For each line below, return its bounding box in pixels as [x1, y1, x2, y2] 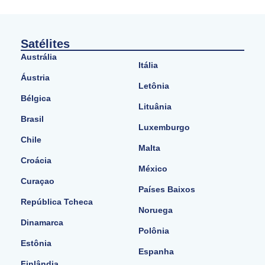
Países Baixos [138, 184, 195, 194]
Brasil [21, 114, 44, 124]
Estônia [21, 238, 51, 248]
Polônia [138, 225, 169, 235]
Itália [138, 60, 158, 70]
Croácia [21, 155, 51, 165]
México [138, 163, 167, 173]
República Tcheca [21, 196, 98, 206]
